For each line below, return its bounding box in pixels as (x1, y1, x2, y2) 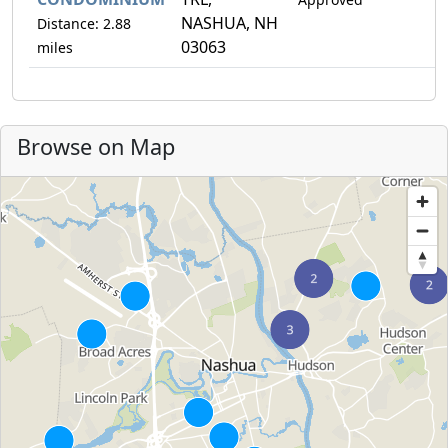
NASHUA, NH (181, 11, 278, 34)
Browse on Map (17, 131, 175, 161)
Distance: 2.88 (37, 13, 131, 33)
